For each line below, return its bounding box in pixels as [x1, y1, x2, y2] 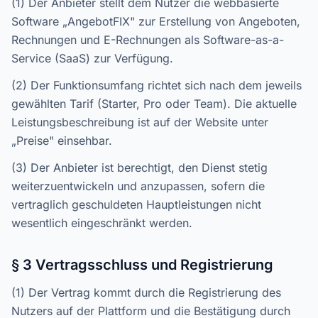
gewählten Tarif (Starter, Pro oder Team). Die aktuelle [11, 97, 297, 111]
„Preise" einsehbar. [11, 133, 112, 148]
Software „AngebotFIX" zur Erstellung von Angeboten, [11, 14, 300, 28]
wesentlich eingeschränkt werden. [11, 216, 192, 230]
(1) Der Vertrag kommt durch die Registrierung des [11, 285, 281, 300]
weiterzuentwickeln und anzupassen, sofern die [11, 179, 265, 193]
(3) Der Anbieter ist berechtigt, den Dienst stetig [11, 160, 268, 175]
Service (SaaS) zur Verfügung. [11, 51, 173, 65]
